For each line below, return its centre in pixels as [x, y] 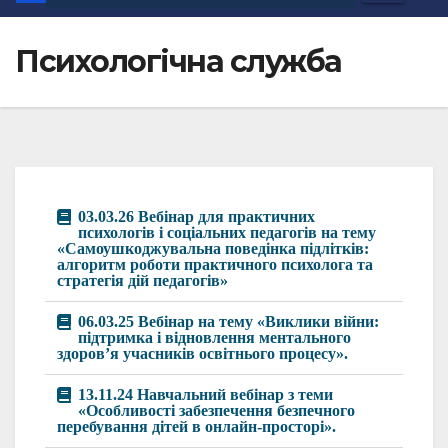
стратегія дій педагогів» [142, 280]
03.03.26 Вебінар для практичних [196, 216]
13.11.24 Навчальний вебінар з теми [205, 394]
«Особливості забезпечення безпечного [216, 410]
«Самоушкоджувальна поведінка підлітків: [213, 248]
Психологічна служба [178, 61]
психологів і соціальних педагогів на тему [227, 232]
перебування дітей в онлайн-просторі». [196, 426]
